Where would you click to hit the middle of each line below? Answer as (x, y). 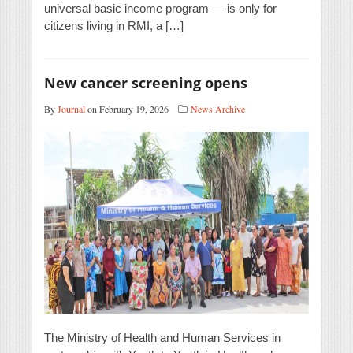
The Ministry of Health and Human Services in (162, 338)
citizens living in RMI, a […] (114, 26)
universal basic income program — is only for (160, 9)
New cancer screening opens (146, 83)
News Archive (218, 109)
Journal (71, 109)
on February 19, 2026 (127, 109)
